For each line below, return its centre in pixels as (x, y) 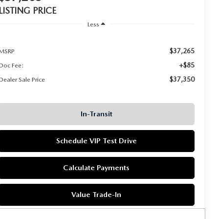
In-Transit (96, 114)
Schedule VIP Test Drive (96, 141)
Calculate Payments (97, 167)
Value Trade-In (97, 194)
